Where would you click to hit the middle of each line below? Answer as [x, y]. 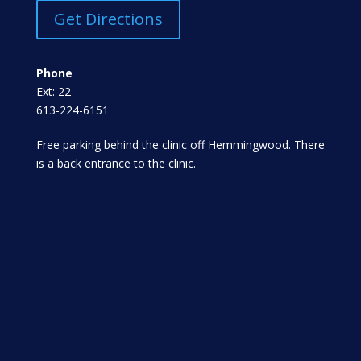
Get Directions [108, 19]
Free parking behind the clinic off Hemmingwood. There [180, 145]
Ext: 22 [53, 92]
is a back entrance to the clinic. [116, 164]
